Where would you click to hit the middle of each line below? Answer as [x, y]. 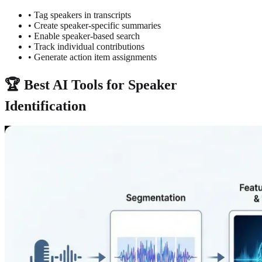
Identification [45, 106]
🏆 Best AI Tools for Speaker [91, 85]
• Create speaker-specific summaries [94, 26]
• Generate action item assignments [92, 57]
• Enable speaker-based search [84, 36]
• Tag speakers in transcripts [80, 15]
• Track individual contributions [86, 47]
